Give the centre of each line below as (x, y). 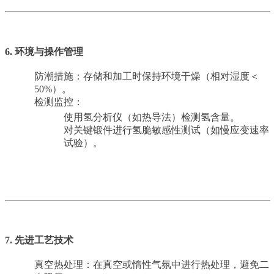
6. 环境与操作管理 (44, 51)
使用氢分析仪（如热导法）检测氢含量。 (152, 117)
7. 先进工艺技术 (39, 240)
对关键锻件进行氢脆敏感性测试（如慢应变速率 (166, 130)
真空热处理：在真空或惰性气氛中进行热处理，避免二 (152, 265)
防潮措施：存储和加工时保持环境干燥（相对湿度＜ (147, 76)
